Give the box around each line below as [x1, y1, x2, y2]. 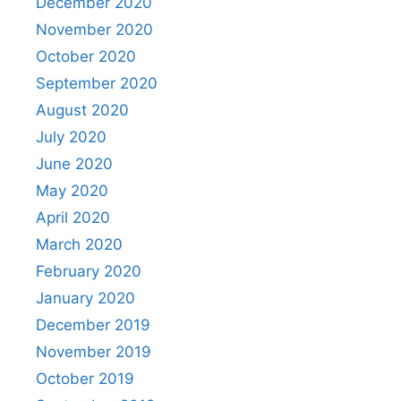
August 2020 [36, 100, 129, 119]
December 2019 [36, 315, 150, 334]
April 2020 [36, 208, 110, 226]
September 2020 [36, 73, 158, 92]
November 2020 [36, 20, 153, 38]
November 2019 [36, 342, 151, 361]
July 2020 [36, 127, 107, 146]
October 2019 [36, 369, 134, 388]
